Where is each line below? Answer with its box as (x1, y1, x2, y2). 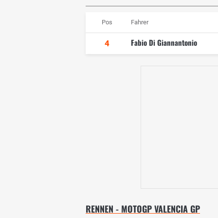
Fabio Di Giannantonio (131, 37, 197, 48)
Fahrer (131, 18, 148, 26)
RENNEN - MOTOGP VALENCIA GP (86, 202, 200, 216)
